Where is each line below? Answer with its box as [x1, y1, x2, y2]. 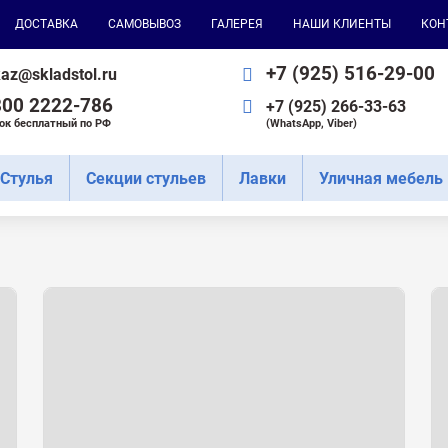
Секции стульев [85, 168, 206, 188]
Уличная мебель [318, 168, 443, 188]
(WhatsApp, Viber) [266, 117, 357, 130]
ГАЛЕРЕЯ [211, 17, 263, 31]
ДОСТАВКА [15, 17, 78, 31]
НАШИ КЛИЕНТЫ [293, 17, 391, 31]
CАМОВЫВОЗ [108, 17, 181, 31]
